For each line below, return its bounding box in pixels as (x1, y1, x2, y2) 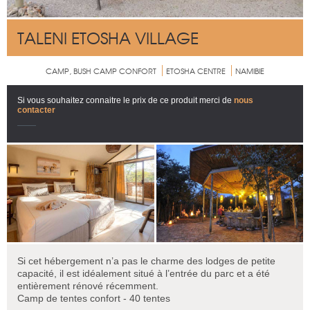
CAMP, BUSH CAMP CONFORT (46, 64, 156, 76)
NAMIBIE (235, 64, 264, 76)
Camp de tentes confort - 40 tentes (17, 292, 170, 304)
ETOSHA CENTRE (166, 64, 226, 76)
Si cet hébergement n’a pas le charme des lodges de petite (17, 255, 275, 266)
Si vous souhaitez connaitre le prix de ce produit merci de (17, 95, 234, 105)
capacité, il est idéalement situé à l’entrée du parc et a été (17, 267, 270, 279)
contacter (17, 104, 55, 115)
